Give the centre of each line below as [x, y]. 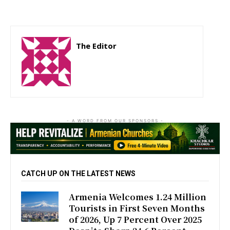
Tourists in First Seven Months [137, 208]
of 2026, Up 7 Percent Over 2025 [136, 220]
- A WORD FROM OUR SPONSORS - [115, 120]
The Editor [96, 45]
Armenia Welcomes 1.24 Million [138, 197]
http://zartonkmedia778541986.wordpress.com [134, 61]
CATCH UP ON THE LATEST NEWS [78, 174]
